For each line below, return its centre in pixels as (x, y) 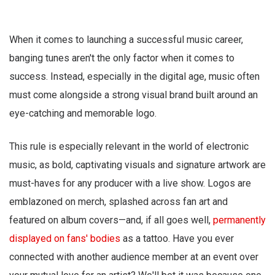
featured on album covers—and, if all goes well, (111, 220)
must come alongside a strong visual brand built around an (134, 95)
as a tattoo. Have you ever (177, 239)
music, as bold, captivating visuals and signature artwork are (137, 165)
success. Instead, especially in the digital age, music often (134, 77)
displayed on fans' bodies (65, 239)
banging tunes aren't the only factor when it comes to (122, 58)
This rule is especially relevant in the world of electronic (129, 147)
